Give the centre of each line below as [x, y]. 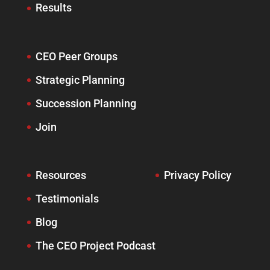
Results [53, 8]
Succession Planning [86, 103]
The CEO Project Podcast [95, 245]
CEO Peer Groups [76, 56]
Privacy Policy [197, 175]
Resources [61, 175]
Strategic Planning [80, 80]
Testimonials [67, 198]
